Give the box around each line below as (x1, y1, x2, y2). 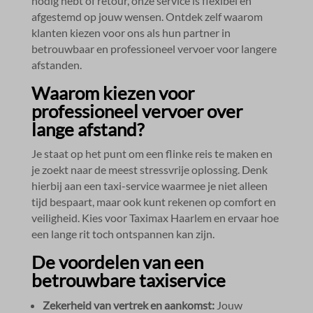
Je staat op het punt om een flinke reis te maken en (31, 146, 272, 160)
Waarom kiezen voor (31, 81, 194, 104)
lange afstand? (31, 117, 144, 140)
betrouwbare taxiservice (31, 268, 226, 291)
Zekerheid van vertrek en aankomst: (42, 298, 214, 312)
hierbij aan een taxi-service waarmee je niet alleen (31, 178, 268, 192)
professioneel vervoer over (31, 99, 242, 122)
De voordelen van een (31, 250, 203, 273)
